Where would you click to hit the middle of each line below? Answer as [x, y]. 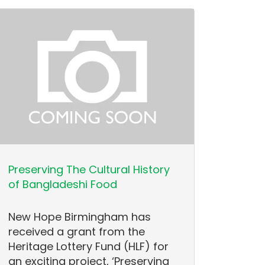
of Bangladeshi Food [63, 185]
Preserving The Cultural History [89, 170]
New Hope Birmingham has [80, 217]
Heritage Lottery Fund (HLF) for [89, 247]
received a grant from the [77, 232]
